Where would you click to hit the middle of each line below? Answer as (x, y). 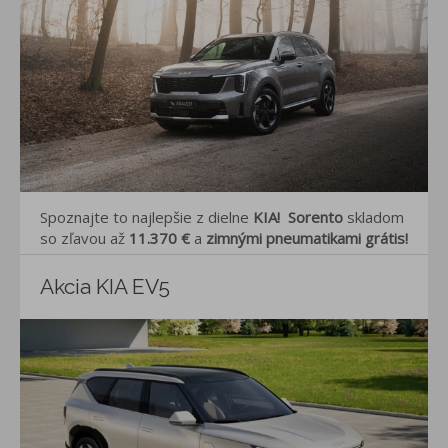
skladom (375, 216)
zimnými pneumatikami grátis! (305, 237)
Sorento (317, 216)
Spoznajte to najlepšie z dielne (144, 216)
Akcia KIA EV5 (105, 286)
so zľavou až (82, 237)
